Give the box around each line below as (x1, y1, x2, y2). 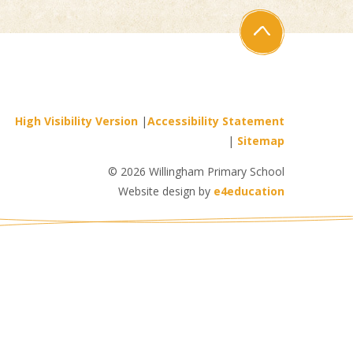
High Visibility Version (15, 113, 138, 129)
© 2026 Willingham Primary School (108, 164, 284, 180)
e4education (214, 184, 284, 199)
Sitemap (237, 133, 284, 149)
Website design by (118, 184, 214, 199)
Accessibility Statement (147, 113, 284, 129)
